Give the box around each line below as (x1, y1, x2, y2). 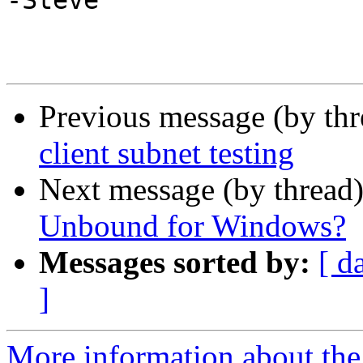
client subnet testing (39, 135, 294, 171)
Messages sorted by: (39, 245, 310, 280)
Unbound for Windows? (39, 208, 346, 244)
